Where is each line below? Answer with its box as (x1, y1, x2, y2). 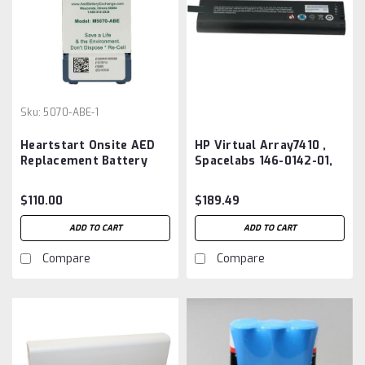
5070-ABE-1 (43, 105, 99, 119)
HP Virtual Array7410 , (195, 137, 327, 153)
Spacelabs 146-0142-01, (195, 152, 333, 169)
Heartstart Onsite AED (20, 137, 156, 153)
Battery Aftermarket (195, 183, 320, 200)
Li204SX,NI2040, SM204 (195, 168, 336, 184)
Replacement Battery (20, 152, 147, 169)
